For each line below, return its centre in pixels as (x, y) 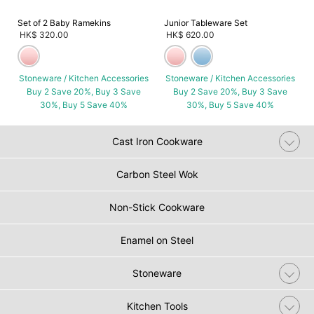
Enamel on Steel (157, 240)
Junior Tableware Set (206, 22)
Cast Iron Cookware (157, 141)
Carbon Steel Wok (157, 174)
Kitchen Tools (157, 306)
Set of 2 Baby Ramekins (64, 22)
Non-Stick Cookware (157, 207)
